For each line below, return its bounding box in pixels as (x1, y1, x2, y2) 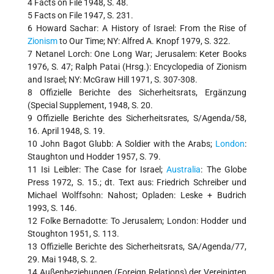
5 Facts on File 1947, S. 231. (28, 10, 133, 21)
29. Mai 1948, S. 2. (28, 254, 97, 265)
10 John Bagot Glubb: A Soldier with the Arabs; (28, 139, 215, 149)
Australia (166, 165, 201, 175)
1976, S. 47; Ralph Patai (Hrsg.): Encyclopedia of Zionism (28, 62, 246, 72)
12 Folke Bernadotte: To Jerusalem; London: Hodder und (28, 216, 246, 226)
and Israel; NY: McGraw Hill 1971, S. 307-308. (28, 75, 198, 85)
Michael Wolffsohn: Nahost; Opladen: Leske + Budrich (28, 190, 246, 201)
